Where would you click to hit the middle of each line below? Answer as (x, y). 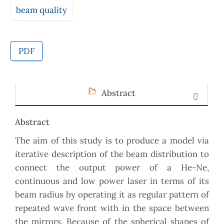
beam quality (41, 10)
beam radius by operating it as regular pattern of (112, 195)
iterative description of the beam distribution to (112, 154)
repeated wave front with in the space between (112, 208)
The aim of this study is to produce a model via (112, 141)
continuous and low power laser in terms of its (112, 181)
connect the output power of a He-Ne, (112, 168)
